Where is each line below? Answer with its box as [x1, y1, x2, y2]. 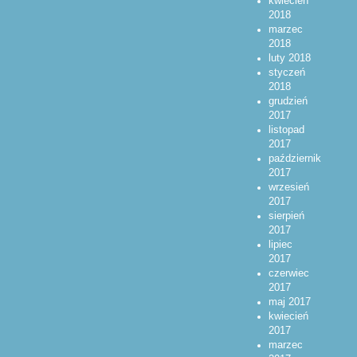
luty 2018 [268, 52, 311, 64]
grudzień [268, 95, 308, 107]
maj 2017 [268, 296, 311, 308]
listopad [268, 124, 304, 135]
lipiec [268, 238, 292, 250]
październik [268, 152, 321, 164]
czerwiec [268, 267, 309, 279]
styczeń [268, 66, 305, 78]
